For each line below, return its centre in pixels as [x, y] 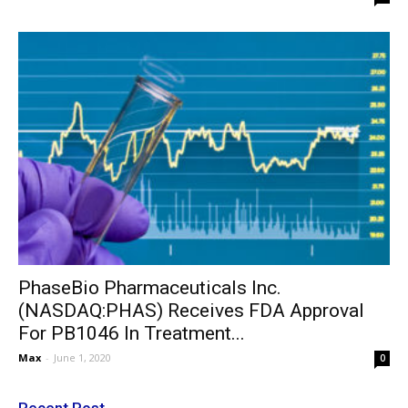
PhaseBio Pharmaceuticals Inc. [150, 288]
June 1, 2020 [82, 358]
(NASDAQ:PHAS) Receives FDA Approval [191, 311]
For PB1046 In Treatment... [132, 334]
